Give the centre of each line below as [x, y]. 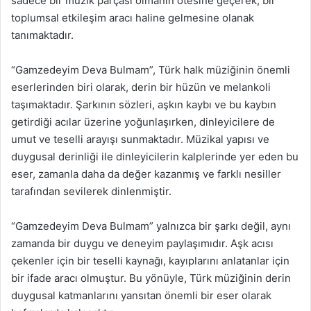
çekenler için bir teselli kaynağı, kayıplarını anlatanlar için [150, 261]
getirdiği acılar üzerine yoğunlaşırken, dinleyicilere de [143, 122]
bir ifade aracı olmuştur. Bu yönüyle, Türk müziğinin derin [151, 278]
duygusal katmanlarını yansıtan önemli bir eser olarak [141, 295]
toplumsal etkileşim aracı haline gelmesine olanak [133, 18]
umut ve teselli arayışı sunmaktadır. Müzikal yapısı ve [140, 139]
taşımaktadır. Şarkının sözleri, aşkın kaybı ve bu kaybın [144, 104]
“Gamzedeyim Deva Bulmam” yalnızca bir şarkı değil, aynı [151, 226]
